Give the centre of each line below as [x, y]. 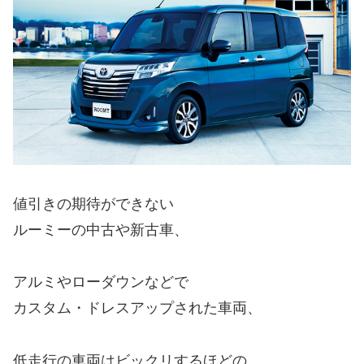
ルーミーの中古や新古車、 [101, 230]
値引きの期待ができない [93, 204]
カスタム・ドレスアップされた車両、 [137, 308]
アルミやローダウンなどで [101, 282]
